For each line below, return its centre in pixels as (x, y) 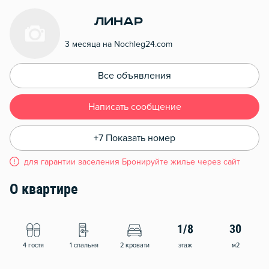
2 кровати (134, 245)
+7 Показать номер (134, 138)
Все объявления (134, 76)
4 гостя (34, 245)
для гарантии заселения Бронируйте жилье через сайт (132, 162)
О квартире (44, 190)
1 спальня (84, 245)
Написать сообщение (134, 107)
